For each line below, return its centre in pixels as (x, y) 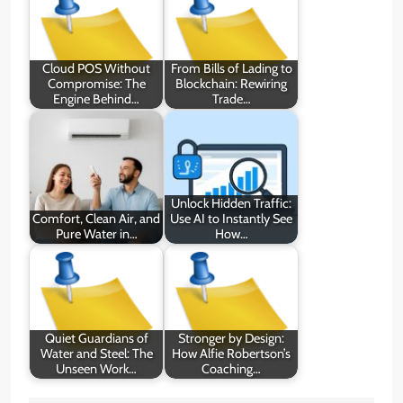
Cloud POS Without (96, 69)
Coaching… (231, 369)
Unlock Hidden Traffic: (231, 204)
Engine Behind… (96, 99)
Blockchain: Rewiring (231, 84)
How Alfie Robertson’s (231, 354)
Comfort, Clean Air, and (96, 219)
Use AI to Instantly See (231, 219)
